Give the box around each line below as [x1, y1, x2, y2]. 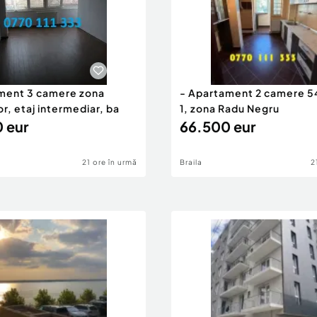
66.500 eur [180, 117, 255, 135]
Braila [180, 158, 202, 166]
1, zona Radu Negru [180, 102, 279, 115]
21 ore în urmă [82, 158, 137, 166]
